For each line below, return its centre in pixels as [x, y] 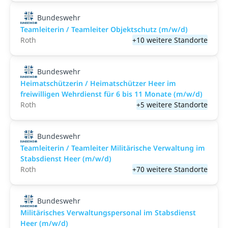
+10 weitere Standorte [170, 40]
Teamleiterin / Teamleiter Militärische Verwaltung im [113, 148]
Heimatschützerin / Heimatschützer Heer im [98, 83]
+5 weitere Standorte [172, 105]
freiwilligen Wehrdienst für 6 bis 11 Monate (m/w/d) [111, 94]
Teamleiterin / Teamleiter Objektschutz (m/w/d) [104, 29]
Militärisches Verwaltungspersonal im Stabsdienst [108, 212]
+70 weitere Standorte [170, 169]
